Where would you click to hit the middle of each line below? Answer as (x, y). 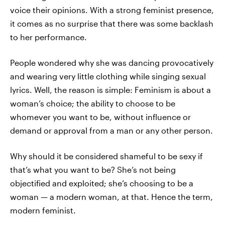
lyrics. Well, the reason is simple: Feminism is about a (110, 90)
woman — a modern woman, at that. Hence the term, (111, 197)
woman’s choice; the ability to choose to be (93, 103)
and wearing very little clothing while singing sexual (108, 76)
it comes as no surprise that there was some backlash (112, 23)
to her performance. (48, 37)
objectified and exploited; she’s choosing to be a (102, 183)
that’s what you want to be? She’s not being (93, 170)
